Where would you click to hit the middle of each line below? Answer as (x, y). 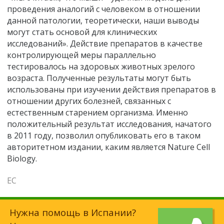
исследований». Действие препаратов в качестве (105, 44)
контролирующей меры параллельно (81, 55)
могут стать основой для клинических (82, 32)
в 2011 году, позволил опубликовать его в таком (104, 136)
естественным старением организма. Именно (97, 113)
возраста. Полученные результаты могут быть (99, 78)
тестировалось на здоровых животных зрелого (101, 67)
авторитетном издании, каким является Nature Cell (108, 147)
